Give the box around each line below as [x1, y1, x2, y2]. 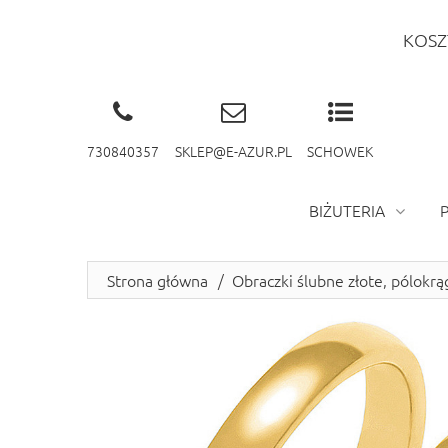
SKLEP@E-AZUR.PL [174, 141, 292, 161]
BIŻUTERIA [309, 199, 385, 221]
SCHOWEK [307, 141, 373, 161]
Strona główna [107, 269, 208, 291]
